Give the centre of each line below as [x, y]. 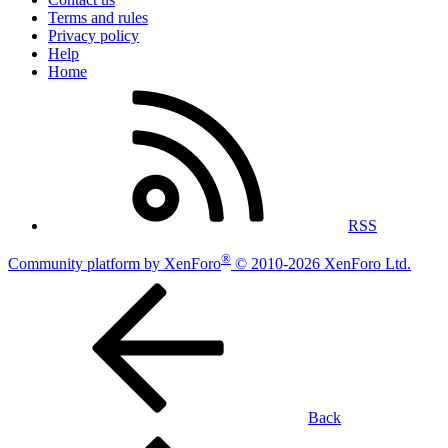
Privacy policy [93, 35]
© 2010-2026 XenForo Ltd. [323, 263]
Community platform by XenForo [114, 263]
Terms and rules [98, 17]
